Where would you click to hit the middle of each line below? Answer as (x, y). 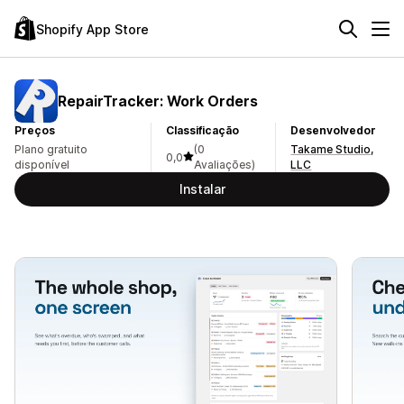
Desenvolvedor (334, 130)
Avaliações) (224, 165)
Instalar (202, 189)
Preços (35, 130)
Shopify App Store (92, 29)
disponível (42, 165)
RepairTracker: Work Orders (158, 101)
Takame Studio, (332, 149)
